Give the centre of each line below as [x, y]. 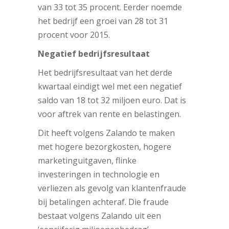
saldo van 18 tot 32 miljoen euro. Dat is [112, 100]
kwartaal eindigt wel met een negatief [110, 86]
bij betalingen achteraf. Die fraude [103, 202]
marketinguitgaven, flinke [87, 160]
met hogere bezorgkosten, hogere [105, 146]
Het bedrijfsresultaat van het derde [105, 72]
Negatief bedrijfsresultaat [94, 53]
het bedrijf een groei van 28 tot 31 [103, 21]
